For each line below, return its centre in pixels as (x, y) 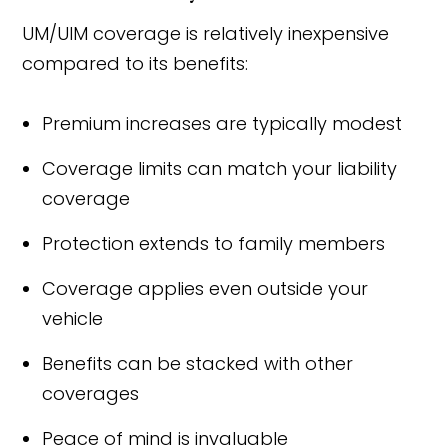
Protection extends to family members (214, 243)
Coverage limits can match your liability (220, 168)
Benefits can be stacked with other (198, 363)
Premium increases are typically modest (222, 123)
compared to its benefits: (135, 63)
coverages (91, 393)
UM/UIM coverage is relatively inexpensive (206, 33)
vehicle (73, 318)
